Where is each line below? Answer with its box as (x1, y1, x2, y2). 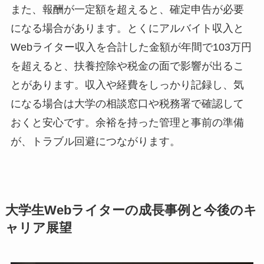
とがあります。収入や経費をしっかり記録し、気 (10, 79, 244, 91)
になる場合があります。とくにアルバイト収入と (10, 22, 244, 35)
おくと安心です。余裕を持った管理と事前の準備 (10, 117, 244, 129)
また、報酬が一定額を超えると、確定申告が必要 (10, 4, 244, 16)
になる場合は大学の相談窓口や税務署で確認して (10, 98, 244, 110)
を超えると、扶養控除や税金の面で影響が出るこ (10, 60, 244, 72)
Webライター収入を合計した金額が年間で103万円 (10, 41, 252, 54)
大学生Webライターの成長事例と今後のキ (5, 203, 257, 218)
